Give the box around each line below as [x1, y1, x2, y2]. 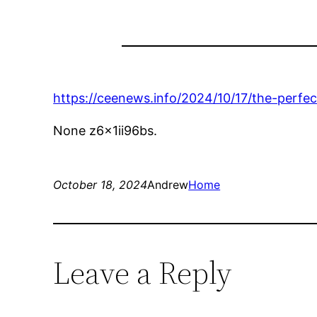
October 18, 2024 [53, 178, 148, 192]
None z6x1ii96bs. [53, 123, 158, 139]
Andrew [147, 178, 189, 192]
